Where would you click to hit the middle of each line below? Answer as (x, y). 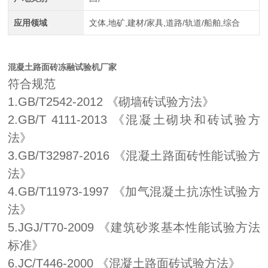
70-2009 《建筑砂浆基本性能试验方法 (155, 227)
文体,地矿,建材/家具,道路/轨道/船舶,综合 (164, 23)
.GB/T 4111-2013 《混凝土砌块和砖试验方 (137, 120)
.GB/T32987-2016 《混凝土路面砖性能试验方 (137, 156)
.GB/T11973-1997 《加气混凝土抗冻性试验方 (137, 191)
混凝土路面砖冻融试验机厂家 (63, 67)
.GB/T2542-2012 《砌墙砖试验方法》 (115, 102)
